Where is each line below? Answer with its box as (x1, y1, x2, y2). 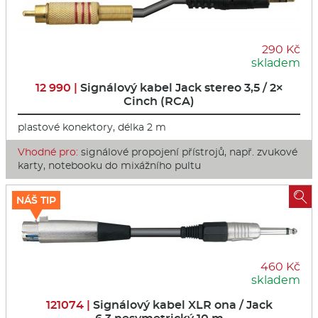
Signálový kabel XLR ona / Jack (92, 298, 273, 312)
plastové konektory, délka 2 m (18, 120, 166, 133)
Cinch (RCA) (124, 94, 194, 108)
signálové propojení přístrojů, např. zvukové (78, 145, 297, 158)
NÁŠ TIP (16, 193, 56, 207)
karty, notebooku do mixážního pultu (18, 158, 201, 172)
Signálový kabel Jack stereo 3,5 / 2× (80, 80, 283, 94)
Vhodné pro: (18, 145, 78, 158)
